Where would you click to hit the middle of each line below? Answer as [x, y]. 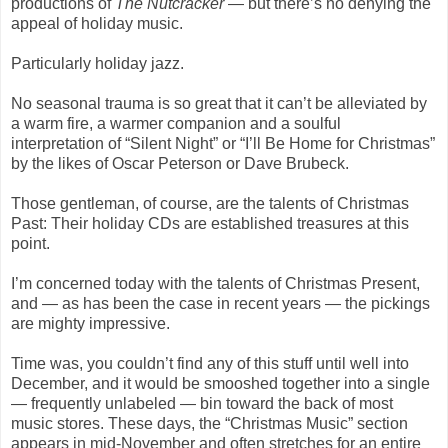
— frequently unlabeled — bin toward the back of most [202, 403]
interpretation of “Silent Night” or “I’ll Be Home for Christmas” [223, 143]
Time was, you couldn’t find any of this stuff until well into [210, 363]
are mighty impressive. [90, 323]
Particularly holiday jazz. [97, 63]
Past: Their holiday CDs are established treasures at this [210, 223]
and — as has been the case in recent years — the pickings [220, 303]
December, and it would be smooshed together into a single [220, 383]
